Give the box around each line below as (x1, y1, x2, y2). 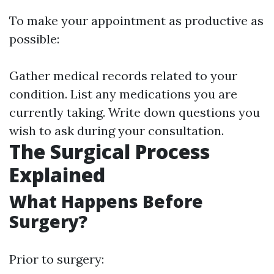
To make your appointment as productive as (9, 13, 264, 28)
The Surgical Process (9, 138, 210, 165)
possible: (9, 31, 59, 46)
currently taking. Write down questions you (9, 105, 260, 120)
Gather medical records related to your (9, 68, 237, 83)
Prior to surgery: (9, 251, 104, 267)
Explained (9, 161, 105, 188)
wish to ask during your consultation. (9, 123, 224, 138)
